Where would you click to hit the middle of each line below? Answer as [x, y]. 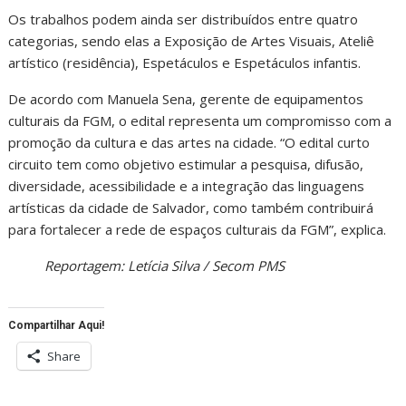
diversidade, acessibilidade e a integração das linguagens [187, 186]
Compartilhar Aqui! [57, 326]
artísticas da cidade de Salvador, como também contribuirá [191, 208]
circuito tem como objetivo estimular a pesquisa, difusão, [186, 164]
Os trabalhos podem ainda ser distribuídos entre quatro [184, 19]
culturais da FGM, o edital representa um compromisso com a [200, 121]
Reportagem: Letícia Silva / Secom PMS [165, 266]
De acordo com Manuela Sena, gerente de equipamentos [186, 99]
